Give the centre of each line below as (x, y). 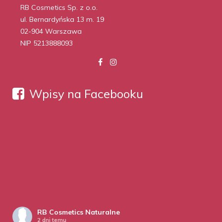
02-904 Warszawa (51, 31)
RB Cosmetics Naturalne (79, 212)
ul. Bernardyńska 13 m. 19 (62, 19)
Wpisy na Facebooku (86, 94)
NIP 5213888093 (47, 43)
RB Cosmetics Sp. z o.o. (59, 7)
